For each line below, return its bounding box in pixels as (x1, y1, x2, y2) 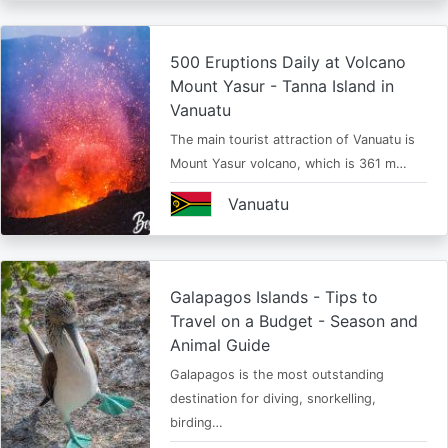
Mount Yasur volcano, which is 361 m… (169, 156, 407, 171)
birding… (169, 415, 223, 430)
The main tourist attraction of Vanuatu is (169, 132, 415, 147)
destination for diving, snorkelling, (169, 391, 376, 406)
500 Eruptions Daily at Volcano (169, 52, 406, 72)
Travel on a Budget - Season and (169, 311, 418, 331)
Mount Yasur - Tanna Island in (169, 76, 394, 96)
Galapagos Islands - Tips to (169, 287, 378, 307)
